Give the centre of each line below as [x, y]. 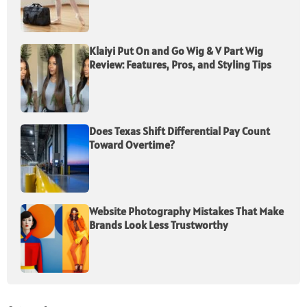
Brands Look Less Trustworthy [159, 225]
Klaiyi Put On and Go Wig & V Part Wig [176, 51]
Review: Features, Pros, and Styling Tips [180, 65]
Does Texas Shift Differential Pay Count [180, 131]
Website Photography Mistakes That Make [186, 211]
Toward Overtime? [132, 145]
